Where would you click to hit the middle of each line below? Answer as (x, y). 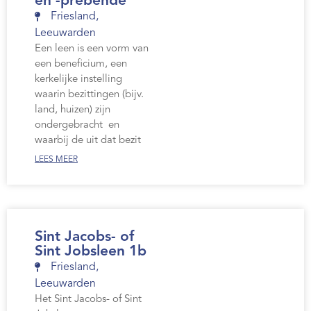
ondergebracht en (77, 126)
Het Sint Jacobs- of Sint (88, 300)
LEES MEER (56, 160)
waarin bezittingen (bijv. (89, 95)
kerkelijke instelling (78, 80)
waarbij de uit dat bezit (88, 141)
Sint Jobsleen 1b (91, 252)
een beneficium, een (81, 65)
